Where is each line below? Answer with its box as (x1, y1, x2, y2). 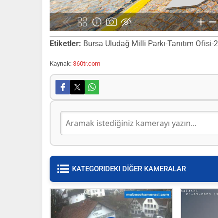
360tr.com (73, 60, 100, 67)
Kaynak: (50, 60, 73, 67)
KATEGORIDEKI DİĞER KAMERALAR (72, 164, 186, 173)
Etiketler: (50, 39, 81, 48)
